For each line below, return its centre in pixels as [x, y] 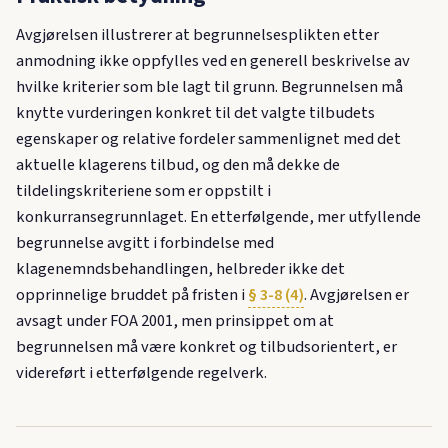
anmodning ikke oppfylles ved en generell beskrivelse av [213, 60]
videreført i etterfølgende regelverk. [141, 372]
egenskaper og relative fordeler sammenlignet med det [208, 138]
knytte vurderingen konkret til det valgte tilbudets [195, 112]
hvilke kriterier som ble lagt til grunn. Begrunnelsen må [209, 86]
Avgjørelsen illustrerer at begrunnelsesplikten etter [197, 34]
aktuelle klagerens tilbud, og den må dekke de [178, 164]
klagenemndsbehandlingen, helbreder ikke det [180, 268]
